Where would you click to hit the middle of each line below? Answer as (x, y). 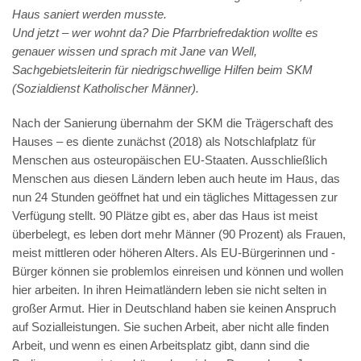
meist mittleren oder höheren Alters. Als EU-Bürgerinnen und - (174, 253)
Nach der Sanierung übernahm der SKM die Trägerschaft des (173, 123)
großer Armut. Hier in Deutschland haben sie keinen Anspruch (174, 308)
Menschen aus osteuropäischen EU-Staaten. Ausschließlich (170, 160)
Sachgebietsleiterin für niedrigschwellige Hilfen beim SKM (162, 70)
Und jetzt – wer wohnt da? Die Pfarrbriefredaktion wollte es (165, 33)
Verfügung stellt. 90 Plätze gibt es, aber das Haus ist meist (165, 216)
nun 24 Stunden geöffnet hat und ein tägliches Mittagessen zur (175, 197)
